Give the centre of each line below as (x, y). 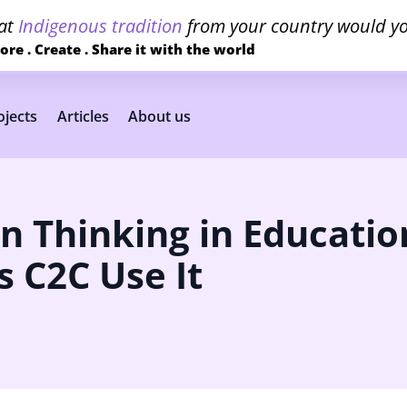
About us (160, 116)
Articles (83, 116)
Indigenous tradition (100, 25)
